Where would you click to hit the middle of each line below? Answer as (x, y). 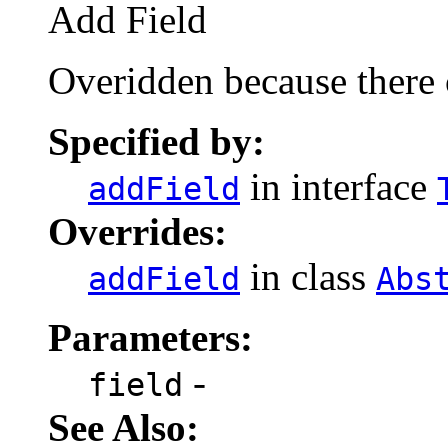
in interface (338, 186)
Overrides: (137, 231)
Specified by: (156, 141)
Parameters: (150, 337)
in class (308, 276)
